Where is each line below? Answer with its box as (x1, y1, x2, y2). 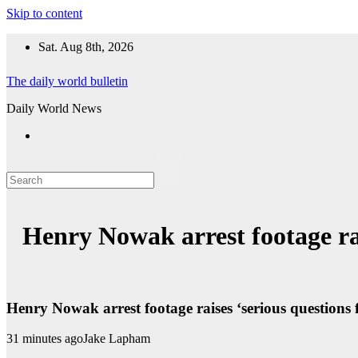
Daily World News (6, 101, 101, 115)
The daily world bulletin (6, 74, 128, 88)
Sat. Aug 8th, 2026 (38, 40, 133, 54)
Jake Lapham (83, 332, 150, 346)
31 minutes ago (6, 332, 83, 346)
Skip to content (6, 6, 82, 20)
